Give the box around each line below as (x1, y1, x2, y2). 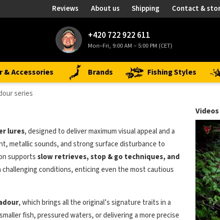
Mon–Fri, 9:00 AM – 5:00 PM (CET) (87, 41, 172, 50)
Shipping (132, 3, 160, 14)
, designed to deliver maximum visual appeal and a (25, 126, 175, 137)
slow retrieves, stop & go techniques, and (37, 152, 180, 162)
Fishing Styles (147, 67, 196, 78)
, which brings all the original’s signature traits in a (19, 197, 171, 208)
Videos (195, 106, 219, 116)
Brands (88, 67, 113, 78)
